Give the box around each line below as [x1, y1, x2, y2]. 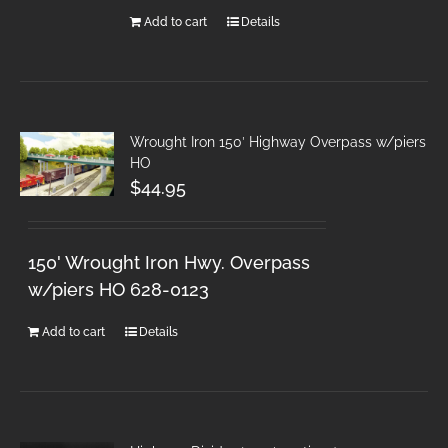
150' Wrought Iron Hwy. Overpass [28, 251, 311, 273]
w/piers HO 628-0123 [28, 278, 210, 300]
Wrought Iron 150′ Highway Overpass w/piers [130, 133, 427, 150]
